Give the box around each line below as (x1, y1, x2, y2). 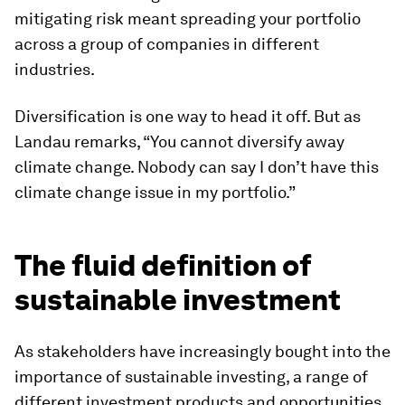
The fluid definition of (14, 248, 311, 284)
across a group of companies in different (14, 34, 319, 54)
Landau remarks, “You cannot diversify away (14, 132, 344, 152)
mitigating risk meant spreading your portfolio (14, 9, 361, 29)
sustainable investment (14, 282, 341, 318)
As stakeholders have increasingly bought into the (14, 342, 391, 362)
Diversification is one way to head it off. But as (14, 107, 361, 127)
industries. (14, 60, 95, 80)
